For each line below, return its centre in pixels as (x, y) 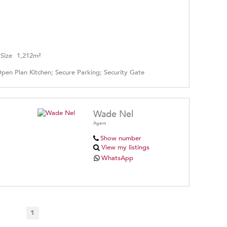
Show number (121, 138)
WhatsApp (118, 158)
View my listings (126, 147)
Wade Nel (113, 114)
